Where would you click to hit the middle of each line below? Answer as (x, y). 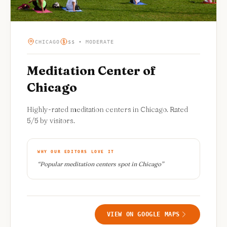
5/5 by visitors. (51, 121)
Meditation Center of (91, 71)
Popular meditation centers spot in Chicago (101, 164)
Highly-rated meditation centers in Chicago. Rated (107, 110)
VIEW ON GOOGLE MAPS (143, 215)
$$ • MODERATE (91, 42)
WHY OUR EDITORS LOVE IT (76, 152)
